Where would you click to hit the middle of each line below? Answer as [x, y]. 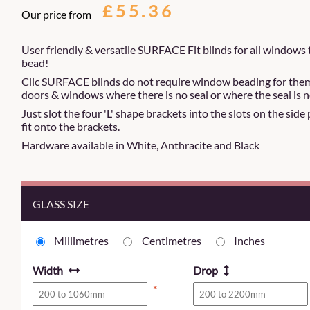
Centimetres [171, 241]
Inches [249, 241]
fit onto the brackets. [71, 126]
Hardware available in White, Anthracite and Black [140, 145]
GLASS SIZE [61, 204]
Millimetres [82, 241]
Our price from [56, 14]
